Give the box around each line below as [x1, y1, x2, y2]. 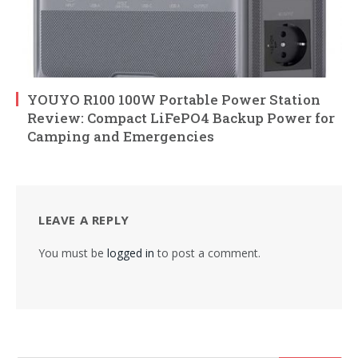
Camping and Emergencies [27, 126, 214, 145]
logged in [107, 245, 154, 261]
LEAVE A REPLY [38, 211, 129, 228]
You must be [38, 245, 107, 261]
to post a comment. [154, 245, 261, 261]
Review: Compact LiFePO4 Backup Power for [27, 108, 335, 127]
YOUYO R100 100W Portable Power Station [27, 89, 320, 109]
